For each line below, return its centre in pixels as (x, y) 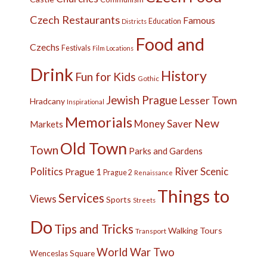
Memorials (99, 122)
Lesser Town (208, 100)
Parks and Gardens (166, 150)
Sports (119, 199)
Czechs (45, 46)
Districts (134, 21)
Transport (151, 231)
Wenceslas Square (62, 253)
